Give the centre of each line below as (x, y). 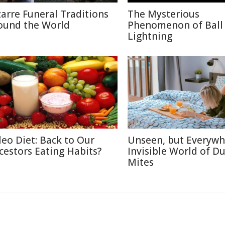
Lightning (150, 36)
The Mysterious (163, 14)
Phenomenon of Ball (175, 25)
